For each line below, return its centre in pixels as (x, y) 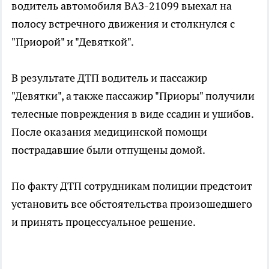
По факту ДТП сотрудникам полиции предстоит (132, 186)
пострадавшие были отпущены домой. (108, 150)
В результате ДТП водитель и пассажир (109, 77)
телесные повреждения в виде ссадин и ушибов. (132, 113)
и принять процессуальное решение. (104, 222)
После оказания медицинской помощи (109, 131)
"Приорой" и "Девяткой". (73, 41)
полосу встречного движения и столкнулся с (123, 23)
